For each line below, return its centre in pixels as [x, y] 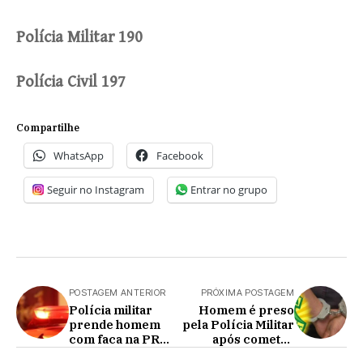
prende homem [115, 324]
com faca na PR [114, 339]
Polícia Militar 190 [79, 37]
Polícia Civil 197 [73, 82]
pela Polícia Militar [238, 324]
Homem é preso [246, 310]
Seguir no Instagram [96, 189]
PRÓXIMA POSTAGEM [247, 292]
